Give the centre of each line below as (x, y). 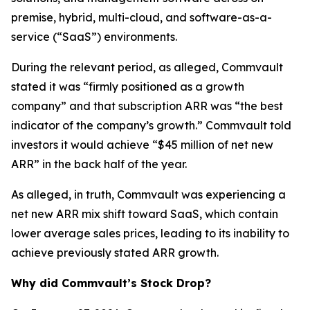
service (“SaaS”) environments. (94, 37)
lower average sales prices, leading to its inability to (150, 233)
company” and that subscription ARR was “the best (147, 106)
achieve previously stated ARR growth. (115, 253)
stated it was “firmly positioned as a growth (128, 86)
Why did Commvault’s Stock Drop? (111, 283)
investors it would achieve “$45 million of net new (142, 145)
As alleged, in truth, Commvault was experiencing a (148, 194)
